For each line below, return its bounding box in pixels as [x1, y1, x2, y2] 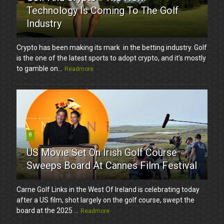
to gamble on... [16, 64, 63, 72]
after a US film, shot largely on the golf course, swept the [16, 195, 195, 204]
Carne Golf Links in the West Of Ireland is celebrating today [16, 185, 200, 193]
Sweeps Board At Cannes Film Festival [26, 159, 197, 171]
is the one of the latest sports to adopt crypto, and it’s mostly [16, 53, 206, 62]
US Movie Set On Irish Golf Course [26, 146, 177, 158]
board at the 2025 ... [16, 206, 79, 214]
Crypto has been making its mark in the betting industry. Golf [16, 43, 207, 51]
